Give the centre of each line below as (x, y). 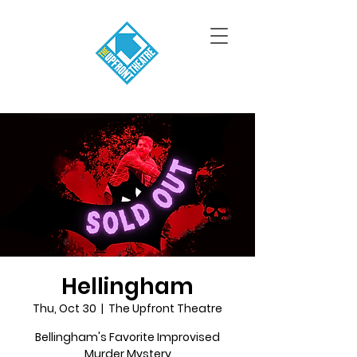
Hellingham (127, 286)
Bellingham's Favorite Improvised (127, 337)
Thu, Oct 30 (65, 308)
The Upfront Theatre (165, 308)
